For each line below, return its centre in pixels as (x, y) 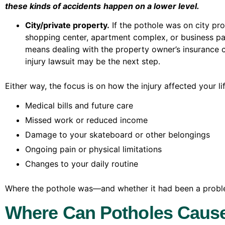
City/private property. (67, 25)
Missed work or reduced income (86, 120)
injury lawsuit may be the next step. (93, 62)
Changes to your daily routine (82, 163)
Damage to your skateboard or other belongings (118, 134)
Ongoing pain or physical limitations (93, 149)
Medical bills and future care (79, 105)
